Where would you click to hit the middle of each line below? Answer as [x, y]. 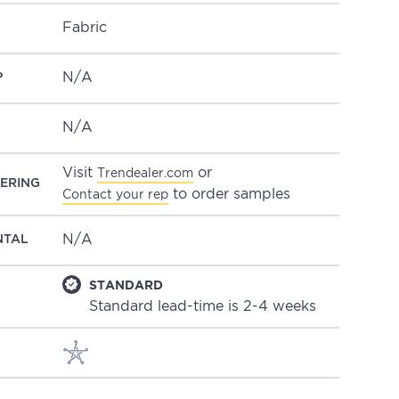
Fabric [84, 28]
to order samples [229, 194]
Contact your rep [115, 195]
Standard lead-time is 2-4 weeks [202, 306]
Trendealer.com [145, 173]
